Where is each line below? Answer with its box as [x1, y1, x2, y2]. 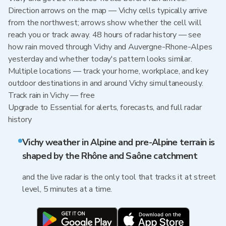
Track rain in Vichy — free [8, 90, 95, 101]
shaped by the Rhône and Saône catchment [22, 150, 198, 162]
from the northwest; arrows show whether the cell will [8, 17, 202, 28]
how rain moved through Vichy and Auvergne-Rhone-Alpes [8, 41, 212, 52]
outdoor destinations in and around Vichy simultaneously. [8, 78, 203, 89]
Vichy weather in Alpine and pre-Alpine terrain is [22, 136, 215, 148]
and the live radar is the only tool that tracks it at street [22, 172, 216, 183]
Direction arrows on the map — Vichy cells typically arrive [8, 5, 207, 16]
